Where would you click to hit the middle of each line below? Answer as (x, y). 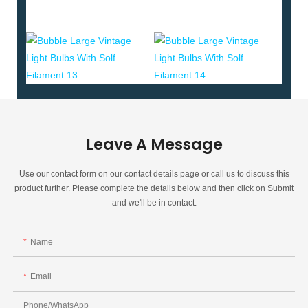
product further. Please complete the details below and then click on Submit (154, 188)
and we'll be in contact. (154, 202)
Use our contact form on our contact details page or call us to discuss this (154, 174)
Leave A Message (154, 144)
